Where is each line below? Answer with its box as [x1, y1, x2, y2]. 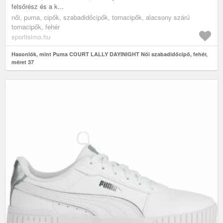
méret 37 [11, 58, 34, 66]
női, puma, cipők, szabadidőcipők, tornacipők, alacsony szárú [11, 12, 190, 22]
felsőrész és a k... [11, 1, 64, 11]
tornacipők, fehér [11, 21, 60, 31]
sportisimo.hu [11, 31, 50, 41]
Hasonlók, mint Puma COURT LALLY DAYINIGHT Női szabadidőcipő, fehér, [11, 50, 208, 58]
